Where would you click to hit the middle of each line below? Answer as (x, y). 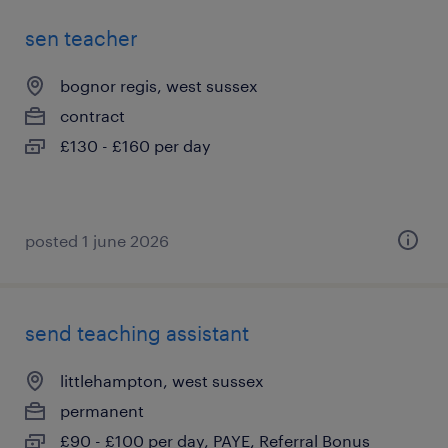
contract (92, 115)
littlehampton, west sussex (162, 380)
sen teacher (81, 38)
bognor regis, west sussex (159, 85)
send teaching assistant (137, 333)
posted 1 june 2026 (97, 240)
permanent (102, 410)
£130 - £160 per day (135, 145)
